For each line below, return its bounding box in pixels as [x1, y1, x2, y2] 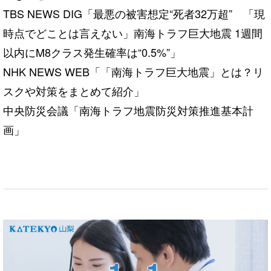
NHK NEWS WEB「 [3, 63, 100, 79]
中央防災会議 [3, 102, 68, 118]
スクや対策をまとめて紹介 [3, 82, 134, 99]
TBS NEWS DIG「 [3, 5, 93, 21]
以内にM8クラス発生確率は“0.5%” [3, 44, 170, 60]
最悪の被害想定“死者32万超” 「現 [93, 5, 265, 21]
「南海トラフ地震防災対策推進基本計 [68, 102, 253, 118]
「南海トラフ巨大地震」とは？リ [100, 63, 264, 79]
